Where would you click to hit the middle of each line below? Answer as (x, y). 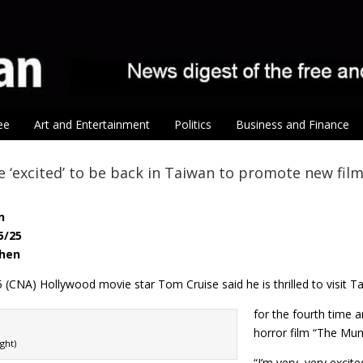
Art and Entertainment (92, 125)
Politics (193, 125)
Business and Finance (293, 125)
